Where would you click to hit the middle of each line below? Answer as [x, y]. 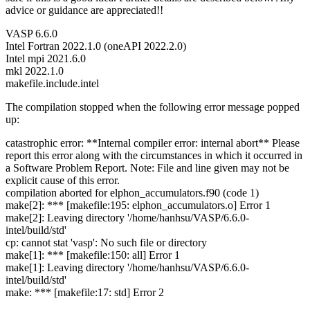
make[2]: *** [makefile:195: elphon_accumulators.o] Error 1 [138, 206]
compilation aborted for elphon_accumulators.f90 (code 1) [132, 193]
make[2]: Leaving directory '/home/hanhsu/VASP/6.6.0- [127, 218]
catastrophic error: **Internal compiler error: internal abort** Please [153, 143]
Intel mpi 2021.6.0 [46, 59]
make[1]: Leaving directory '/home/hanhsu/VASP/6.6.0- [127, 268]
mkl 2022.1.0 [35, 71]
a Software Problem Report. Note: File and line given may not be [147, 168]
